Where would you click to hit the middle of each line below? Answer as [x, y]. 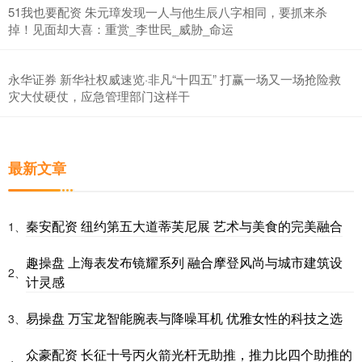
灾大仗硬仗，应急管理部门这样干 [99, 95]
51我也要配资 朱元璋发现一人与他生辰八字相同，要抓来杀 [168, 11]
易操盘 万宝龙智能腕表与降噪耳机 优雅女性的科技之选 [184, 318]
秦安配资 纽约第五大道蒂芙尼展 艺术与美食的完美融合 [184, 225]
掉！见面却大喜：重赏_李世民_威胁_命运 [121, 28]
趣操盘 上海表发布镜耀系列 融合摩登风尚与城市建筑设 [184, 262]
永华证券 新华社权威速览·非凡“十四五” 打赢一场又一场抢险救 [175, 78]
